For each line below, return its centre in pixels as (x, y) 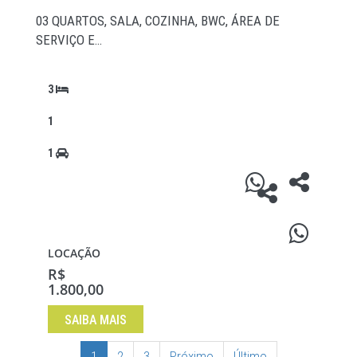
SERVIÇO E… (69, 40)
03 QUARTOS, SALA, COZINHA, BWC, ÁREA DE (158, 21)
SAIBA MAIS (96, 320)
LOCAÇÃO (74, 253)
